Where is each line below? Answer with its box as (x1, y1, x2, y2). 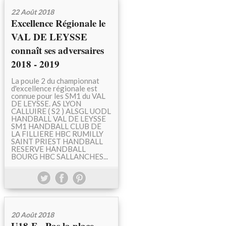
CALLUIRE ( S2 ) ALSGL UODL (11, 106, 111, 116)
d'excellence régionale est (11, 84, 97, 93)
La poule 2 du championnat (11, 76, 99, 85)
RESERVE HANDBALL (11, 144, 86, 153)
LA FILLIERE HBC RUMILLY (11, 129, 103, 138)
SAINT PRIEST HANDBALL (11, 137, 103, 146)
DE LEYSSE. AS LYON (11, 99, 81, 108)
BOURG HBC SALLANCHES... (11, 152, 108, 161)
